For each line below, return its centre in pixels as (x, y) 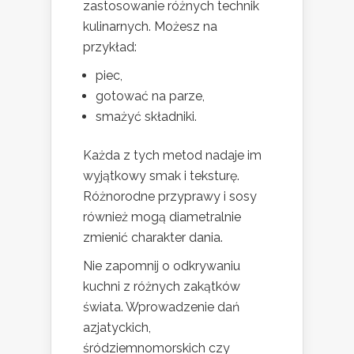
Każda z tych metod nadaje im (172, 156)
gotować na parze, (150, 96)
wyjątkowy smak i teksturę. (161, 176)
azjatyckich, (117, 328)
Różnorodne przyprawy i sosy (170, 197)
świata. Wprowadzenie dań (161, 307)
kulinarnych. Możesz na (150, 27)
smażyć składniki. (146, 117)
